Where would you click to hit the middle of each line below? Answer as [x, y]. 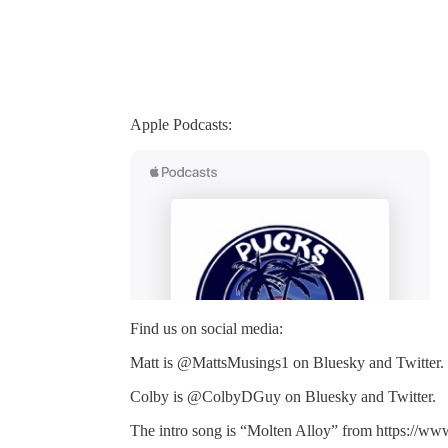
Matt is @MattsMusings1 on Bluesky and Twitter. [287, 362]
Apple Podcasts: [181, 124]
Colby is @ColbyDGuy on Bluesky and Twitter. [283, 396]
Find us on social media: [206, 328]
